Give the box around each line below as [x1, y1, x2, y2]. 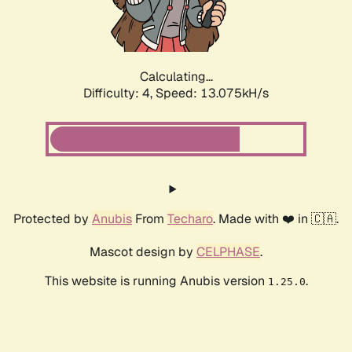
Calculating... [139, 68, 213, 86]
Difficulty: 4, [83, 85, 156, 102]
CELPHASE [196, 244, 260, 261]
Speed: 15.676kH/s [156, 85, 269, 102]
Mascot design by [90, 244, 196, 261]
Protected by [13, 211, 92, 228]
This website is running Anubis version [44, 273, 268, 290]
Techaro [167, 211, 213, 228]
